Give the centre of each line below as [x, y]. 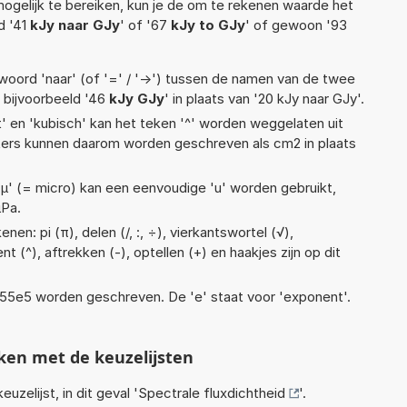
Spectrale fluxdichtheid [212, 392]
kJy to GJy [208, 25]
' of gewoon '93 [296, 25]
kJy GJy [137, 98]
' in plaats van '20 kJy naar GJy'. [264, 98]
